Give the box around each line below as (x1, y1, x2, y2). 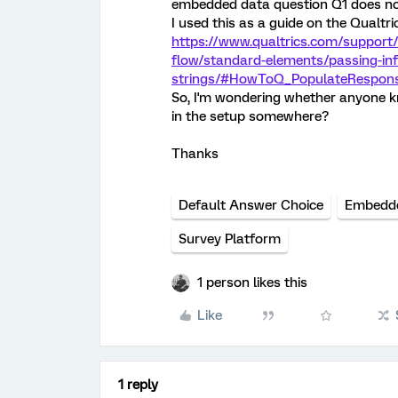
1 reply (118, 377, 158, 393)
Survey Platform (179, 231, 281, 247)
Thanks (171, 146, 219, 162)
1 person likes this (197, 275, 307, 291)
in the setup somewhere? (171, 108, 329, 124)
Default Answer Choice (179, 197, 323, 213)
